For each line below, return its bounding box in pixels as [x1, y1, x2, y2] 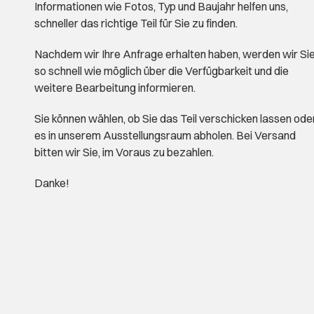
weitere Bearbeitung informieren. [34, 81, 196, 95]
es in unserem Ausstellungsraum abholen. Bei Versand [34, 128, 296, 142]
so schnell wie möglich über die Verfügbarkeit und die [34, 64, 289, 78]
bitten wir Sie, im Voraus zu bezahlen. [34, 145, 214, 159]
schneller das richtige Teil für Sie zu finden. [34, 16, 238, 30]
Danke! [34, 176, 69, 190]
